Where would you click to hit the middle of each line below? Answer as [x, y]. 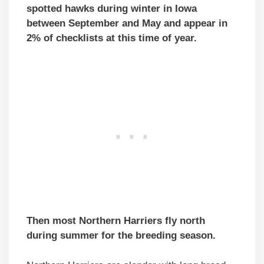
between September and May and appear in [127, 23]
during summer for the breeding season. [121, 236]
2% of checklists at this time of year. [112, 38]
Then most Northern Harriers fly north [116, 221]
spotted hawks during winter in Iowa [112, 8]
